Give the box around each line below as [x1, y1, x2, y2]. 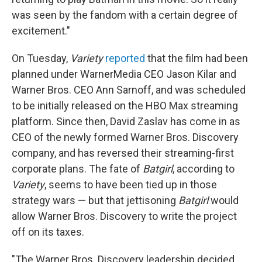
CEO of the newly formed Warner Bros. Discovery [12, 131, 239, 143]
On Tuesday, [12, 52, 70, 64]
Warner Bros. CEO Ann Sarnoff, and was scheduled [12, 84, 246, 96]
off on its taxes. [12, 226, 84, 238]
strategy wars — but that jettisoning [12, 194, 178, 206]
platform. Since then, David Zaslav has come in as [12, 115, 240, 127]
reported [105, 52, 145, 64]
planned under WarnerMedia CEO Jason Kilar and [12, 68, 236, 80]
